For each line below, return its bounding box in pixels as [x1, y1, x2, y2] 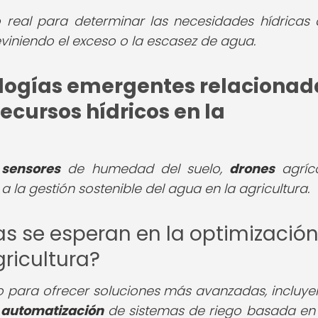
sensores [1, 159, 61, 177]
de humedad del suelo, [60, 159, 230, 177]
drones [229, 159, 275, 177]
